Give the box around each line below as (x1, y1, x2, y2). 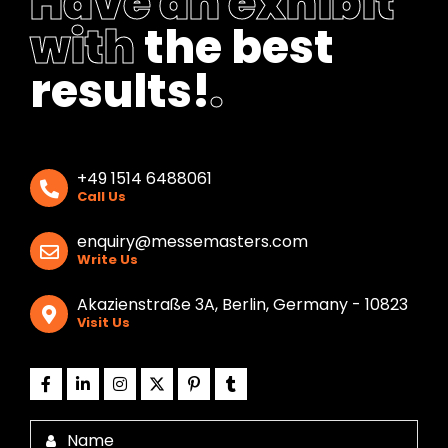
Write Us (77, 250, 138, 270)
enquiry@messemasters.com (77, 230, 308, 254)
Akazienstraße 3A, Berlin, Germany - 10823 (77, 293, 408, 317)
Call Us (77, 187, 126, 207)
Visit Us (77, 313, 130, 333)
